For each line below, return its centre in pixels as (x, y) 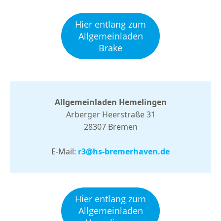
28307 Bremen (110, 127)
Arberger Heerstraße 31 (110, 114)
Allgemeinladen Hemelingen (110, 102)
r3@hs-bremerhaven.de (124, 151)
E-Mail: (65, 151)
